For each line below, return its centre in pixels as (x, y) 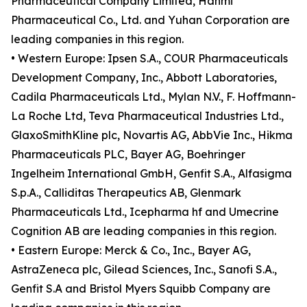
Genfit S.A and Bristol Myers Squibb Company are (141, 289)
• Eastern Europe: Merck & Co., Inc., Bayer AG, (131, 250)
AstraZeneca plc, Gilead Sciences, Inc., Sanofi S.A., (144, 270)
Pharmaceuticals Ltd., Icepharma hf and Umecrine (145, 212)
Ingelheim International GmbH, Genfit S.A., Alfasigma (151, 174)
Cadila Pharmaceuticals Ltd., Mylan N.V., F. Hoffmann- (153, 97)
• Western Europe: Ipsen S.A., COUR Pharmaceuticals (149, 59)
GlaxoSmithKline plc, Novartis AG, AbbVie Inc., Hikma (152, 135)
